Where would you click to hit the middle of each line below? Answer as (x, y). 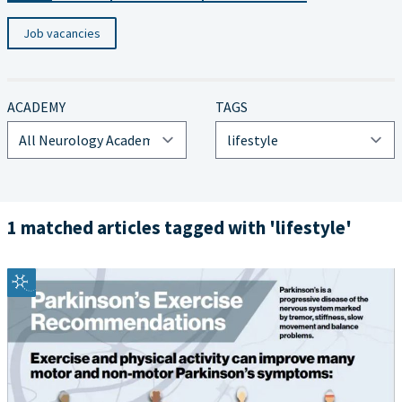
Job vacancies (62, 33)
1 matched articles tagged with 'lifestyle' (179, 227)
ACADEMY (36, 107)
